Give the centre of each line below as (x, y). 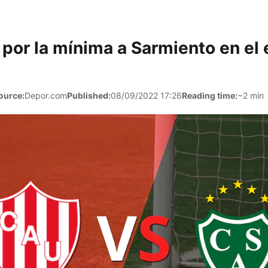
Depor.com (46, 95)
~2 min (251, 95)
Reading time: (210, 95)
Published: (89, 95)
